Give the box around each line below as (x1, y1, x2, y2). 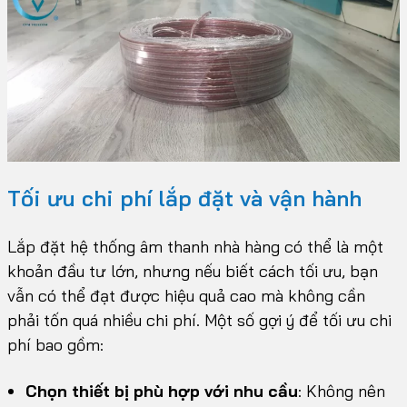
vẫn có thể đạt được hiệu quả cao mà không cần (7, 285, 365, 307)
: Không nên (298, 381, 385, 402)
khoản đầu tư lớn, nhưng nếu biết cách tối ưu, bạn (7, 261, 378, 283)
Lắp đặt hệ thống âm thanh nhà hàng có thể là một (7, 236, 383, 258)
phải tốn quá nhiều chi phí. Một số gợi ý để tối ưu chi (7, 310, 392, 332)
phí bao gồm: (7, 334, 104, 356)
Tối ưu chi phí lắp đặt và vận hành (7, 184, 362, 213)
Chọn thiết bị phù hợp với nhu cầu (25, 381, 298, 402)
